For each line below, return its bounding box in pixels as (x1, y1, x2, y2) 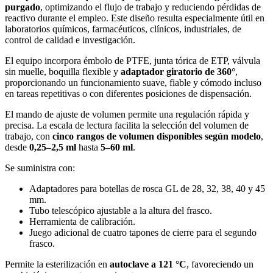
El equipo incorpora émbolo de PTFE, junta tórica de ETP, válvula (5, 55, 260, 66)
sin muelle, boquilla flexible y (5, 66, 121, 77)
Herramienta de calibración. (29, 216, 135, 227)
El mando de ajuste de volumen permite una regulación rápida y (5, 108, 249, 119)
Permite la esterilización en (5, 258, 110, 269)
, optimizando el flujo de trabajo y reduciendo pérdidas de (40, 1, 261, 12)
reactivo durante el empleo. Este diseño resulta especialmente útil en (5, 12, 264, 23)
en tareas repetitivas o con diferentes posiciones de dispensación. (5, 88, 252, 99)
